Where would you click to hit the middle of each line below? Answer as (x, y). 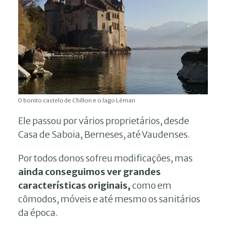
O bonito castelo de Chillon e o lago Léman (77, 100)
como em (152, 185)
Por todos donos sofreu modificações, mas (105, 158)
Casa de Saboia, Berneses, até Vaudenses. (104, 134)
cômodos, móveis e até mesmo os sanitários (109, 199)
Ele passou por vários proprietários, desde (104, 121)
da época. (38, 212)
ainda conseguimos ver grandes (90, 172)
